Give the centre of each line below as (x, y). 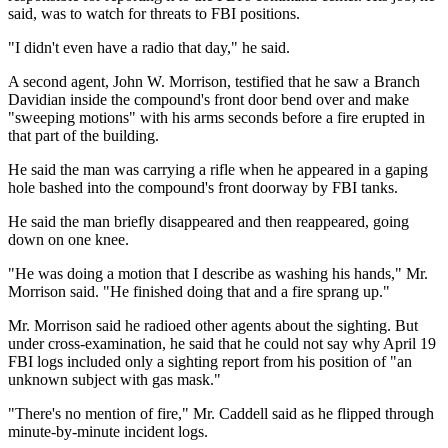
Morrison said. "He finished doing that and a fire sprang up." (199, 291)
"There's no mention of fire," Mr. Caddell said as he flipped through (221, 413)
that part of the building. (83, 135)
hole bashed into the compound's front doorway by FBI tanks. (203, 187)
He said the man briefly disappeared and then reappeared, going (208, 221)
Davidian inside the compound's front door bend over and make (208, 99)
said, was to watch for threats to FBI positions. (154, 13)
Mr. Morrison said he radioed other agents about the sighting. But (213, 325)
